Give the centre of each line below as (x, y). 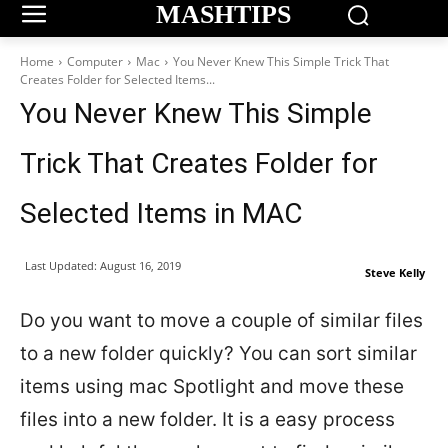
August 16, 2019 (140, 265)
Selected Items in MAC (161, 213)
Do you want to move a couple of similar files (221, 320)
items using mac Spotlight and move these (212, 386)
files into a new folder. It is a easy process (207, 419)
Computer (95, 61)
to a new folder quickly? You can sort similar (218, 353)
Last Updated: (61, 265)
